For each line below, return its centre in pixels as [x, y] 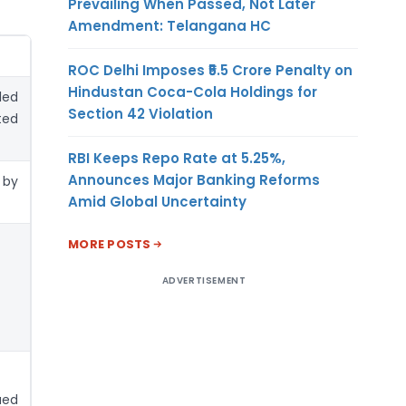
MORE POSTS [110, 244]
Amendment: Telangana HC [169, 25]
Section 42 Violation [140, 113]
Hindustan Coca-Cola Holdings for [193, 92]
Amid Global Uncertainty [157, 201]
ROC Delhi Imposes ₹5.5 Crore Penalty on [210, 70]
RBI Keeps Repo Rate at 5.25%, [177, 158]
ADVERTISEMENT [204, 280]
